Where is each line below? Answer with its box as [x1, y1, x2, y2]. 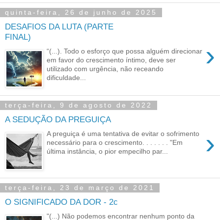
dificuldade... [47, 73, 86, 82]
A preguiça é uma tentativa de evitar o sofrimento [47, 129, 200, 137]
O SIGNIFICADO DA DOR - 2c [5, 197, 118, 207]
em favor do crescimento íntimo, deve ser [47, 55, 176, 64]
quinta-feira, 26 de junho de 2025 [5, 8, 157, 17]
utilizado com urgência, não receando [47, 64, 164, 73]
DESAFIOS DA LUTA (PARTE [5, 22, 113, 32]
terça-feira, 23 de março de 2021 [5, 184, 155, 192]
